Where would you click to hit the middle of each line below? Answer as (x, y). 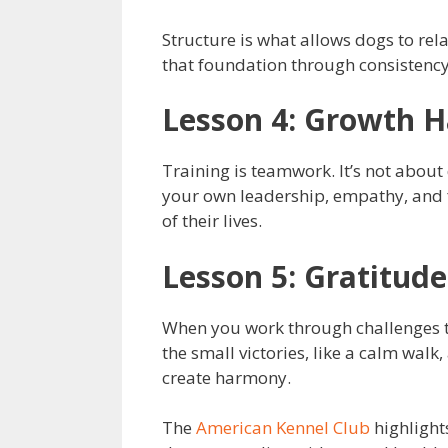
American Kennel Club (283, 428)
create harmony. (226, 377)
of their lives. (212, 221)
